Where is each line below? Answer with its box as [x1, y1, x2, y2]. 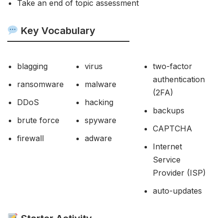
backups [152, 106, 184, 115]
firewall [17, 133, 44, 143]
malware [85, 79, 117, 89]
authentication [152, 74, 205, 84]
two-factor [152, 61, 192, 71]
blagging [17, 61, 48, 71]
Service [152, 155, 181, 164]
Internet [152, 142, 182, 151]
